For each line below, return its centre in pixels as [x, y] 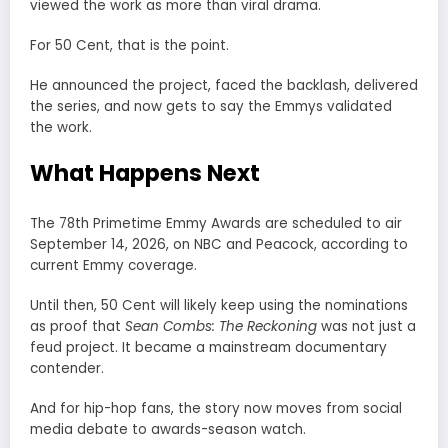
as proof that [77, 326]
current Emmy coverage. [113, 265]
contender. [67, 368]
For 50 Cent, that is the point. [129, 45]
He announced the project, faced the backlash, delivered [224, 85]
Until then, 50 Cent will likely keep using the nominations [219, 305]
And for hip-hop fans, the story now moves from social [216, 408]
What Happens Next [145, 173]
